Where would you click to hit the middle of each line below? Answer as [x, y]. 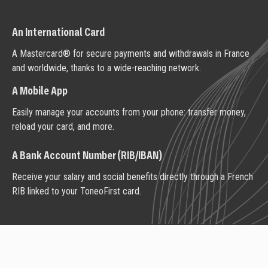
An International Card [58, 33]
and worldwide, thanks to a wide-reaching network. [106, 68]
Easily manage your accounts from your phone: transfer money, [129, 112]
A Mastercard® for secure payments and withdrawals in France [131, 53]
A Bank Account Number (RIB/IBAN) [87, 156]
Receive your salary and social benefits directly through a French [133, 176]
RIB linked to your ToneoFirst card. [77, 191]
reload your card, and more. [63, 127]
